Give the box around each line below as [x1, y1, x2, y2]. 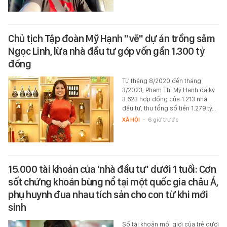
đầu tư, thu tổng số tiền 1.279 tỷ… [122, 104, 216, 112]
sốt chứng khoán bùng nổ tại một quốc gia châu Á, [8, 176, 218, 188]
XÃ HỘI [122, 116, 140, 124]
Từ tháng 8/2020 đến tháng [122, 77, 201, 85]
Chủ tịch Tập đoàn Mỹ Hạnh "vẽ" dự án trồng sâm [8, 32, 215, 45]
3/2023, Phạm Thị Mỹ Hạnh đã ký [122, 86, 215, 94]
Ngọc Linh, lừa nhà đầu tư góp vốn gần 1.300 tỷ [8, 45, 204, 58]
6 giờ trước [147, 116, 178, 124]
